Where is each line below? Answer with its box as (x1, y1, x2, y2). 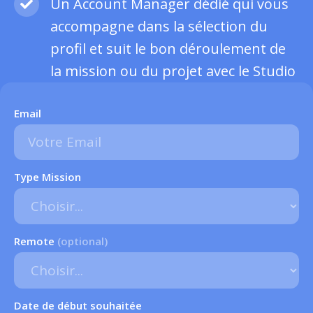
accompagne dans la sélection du (50, 16, 268, 36)
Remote (14, 233, 57, 248)
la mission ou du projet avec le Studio (50, 61, 296, 80)
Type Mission (14, 169, 81, 184)
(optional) (57, 233, 108, 248)
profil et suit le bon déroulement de (50, 38, 286, 58)
